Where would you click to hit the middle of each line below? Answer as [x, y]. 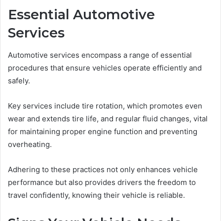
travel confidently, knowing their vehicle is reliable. [96, 195]
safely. [19, 80]
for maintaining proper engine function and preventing [103, 131]
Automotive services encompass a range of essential [100, 55]
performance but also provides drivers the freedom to [102, 182]
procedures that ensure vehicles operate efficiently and [105, 68]
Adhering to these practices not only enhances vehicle [103, 169]
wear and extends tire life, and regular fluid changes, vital [108, 118]
